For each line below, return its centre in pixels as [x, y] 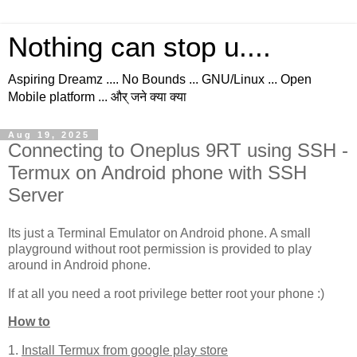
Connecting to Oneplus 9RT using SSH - [178, 150]
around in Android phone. [79, 265]
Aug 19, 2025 [49, 135]
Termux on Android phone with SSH [157, 173]
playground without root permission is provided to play [160, 249]
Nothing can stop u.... [139, 47]
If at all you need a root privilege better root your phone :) [166, 293]
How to [29, 322]
